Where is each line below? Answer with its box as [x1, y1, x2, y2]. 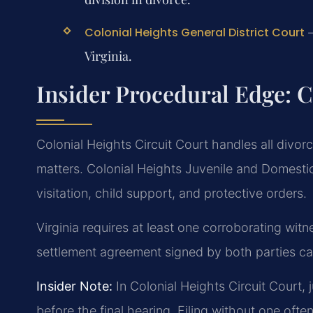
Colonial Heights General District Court [84, 24, 305, 41]
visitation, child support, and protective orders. [36, 185, 307, 201]
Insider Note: [36, 279, 112, 294]
